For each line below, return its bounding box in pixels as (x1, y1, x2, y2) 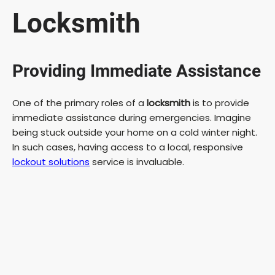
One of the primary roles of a (12, 96, 147, 109)
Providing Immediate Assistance (12, 60, 261, 81)
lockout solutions (12, 155, 90, 168)
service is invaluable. (90, 155, 184, 168)
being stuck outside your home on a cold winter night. (12, 125, 257, 139)
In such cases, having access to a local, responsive (12, 140, 243, 153)
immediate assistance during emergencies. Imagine (12, 110, 251, 124)
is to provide (190, 96, 249, 109)
